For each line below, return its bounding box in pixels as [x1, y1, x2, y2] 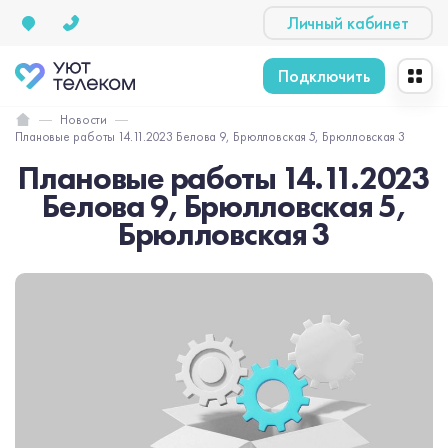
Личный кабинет [286, 11, 409, 34]
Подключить [278, 64, 370, 87]
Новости [60, 111, 108, 128]
